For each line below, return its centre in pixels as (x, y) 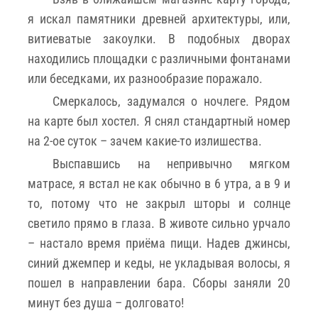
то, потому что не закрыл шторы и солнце (159, 203)
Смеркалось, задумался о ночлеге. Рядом (171, 101)
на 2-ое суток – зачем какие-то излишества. (145, 141)
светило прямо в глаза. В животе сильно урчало (159, 223)
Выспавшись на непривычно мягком (171, 163)
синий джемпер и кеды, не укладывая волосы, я (159, 263)
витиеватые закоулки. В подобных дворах (159, 38)
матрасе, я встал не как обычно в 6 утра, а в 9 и (159, 183)
